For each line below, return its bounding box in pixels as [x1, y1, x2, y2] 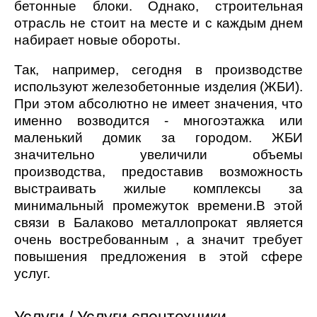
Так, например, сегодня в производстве [14, 62, 303, 78]
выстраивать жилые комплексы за [14, 181, 303, 197]
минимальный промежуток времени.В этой [14, 198, 303, 214]
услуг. [14, 266, 50, 282]
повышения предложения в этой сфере [14, 249, 303, 265]
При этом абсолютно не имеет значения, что [14, 96, 303, 112]
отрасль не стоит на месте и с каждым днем [14, 16, 303, 31]
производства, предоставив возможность [14, 164, 303, 180]
